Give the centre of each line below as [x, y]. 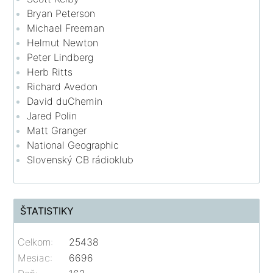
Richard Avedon [62, 86]
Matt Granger [57, 130]
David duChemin [65, 101]
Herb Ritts [50, 72]
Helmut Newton [63, 42]
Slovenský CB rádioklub [80, 159]
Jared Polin [52, 115]
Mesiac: [35, 257]
